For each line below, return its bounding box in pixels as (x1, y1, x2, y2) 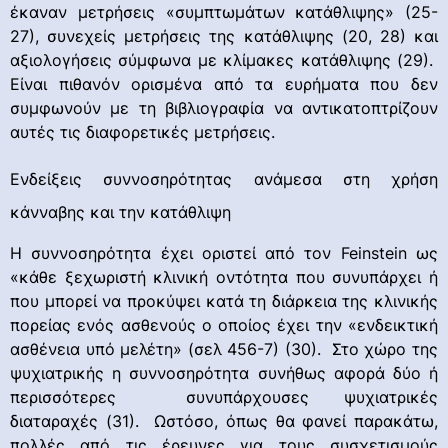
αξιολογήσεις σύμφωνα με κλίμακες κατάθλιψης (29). (10, 50, 438, 71)
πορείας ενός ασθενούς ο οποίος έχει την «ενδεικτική (10, 314, 438, 335)
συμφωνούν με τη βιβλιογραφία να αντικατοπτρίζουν (10, 98, 438, 119)
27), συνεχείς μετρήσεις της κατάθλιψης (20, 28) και (10, 26, 438, 47)
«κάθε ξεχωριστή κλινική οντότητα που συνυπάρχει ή (10, 266, 438, 287)
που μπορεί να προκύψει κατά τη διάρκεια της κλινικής (10, 290, 438, 311)
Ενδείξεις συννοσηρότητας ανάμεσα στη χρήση (10, 168, 438, 189)
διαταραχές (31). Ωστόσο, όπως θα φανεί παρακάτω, (10, 410, 438, 431)
